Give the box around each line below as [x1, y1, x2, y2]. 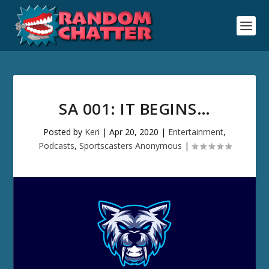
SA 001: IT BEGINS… [59, 98, 210, 119]
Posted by [43, 126, 85, 138]
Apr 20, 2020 [109, 126, 159, 138]
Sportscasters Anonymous [79, 140, 182, 151]
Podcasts [38, 140, 74, 151]
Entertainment [168, 126, 223, 138]
